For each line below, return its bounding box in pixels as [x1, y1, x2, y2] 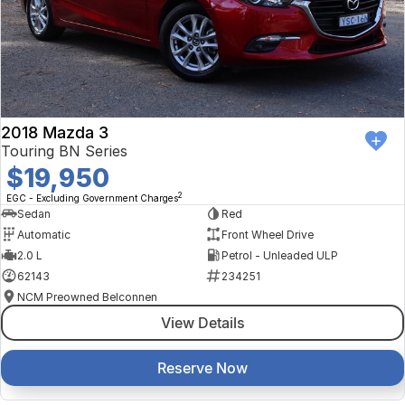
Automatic [17, 227, 71, 241]
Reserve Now [157, 359, 248, 378]
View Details [160, 314, 245, 333]
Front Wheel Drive [221, 227, 314, 241]
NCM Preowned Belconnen [17, 289, 157, 304]
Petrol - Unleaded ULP [221, 248, 338, 262]
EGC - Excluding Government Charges [6, 193, 178, 204]
